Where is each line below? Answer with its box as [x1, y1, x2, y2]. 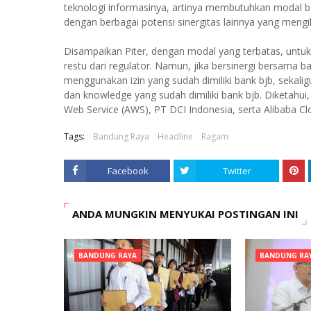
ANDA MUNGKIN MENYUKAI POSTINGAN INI [72, 207, 299, 221]
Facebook [107, 165, 149, 177]
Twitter [223, 165, 252, 177]
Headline [158, 131, 193, 142]
